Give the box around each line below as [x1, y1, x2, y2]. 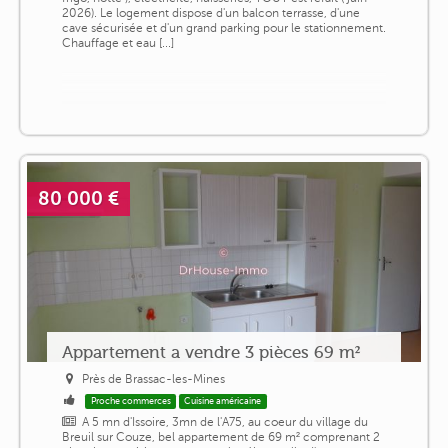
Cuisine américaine [184, 396, 262, 407]
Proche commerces [90, 396, 171, 407]
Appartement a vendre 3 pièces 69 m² [61, 342, 360, 363]
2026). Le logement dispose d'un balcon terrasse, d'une [61, 6, 360, 21]
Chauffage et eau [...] [61, 36, 174, 51]
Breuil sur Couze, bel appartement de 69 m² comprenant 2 [61, 430, 380, 445]
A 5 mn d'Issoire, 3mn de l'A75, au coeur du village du [82, 415, 369, 430]
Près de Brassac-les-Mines [82, 372, 226, 387]
